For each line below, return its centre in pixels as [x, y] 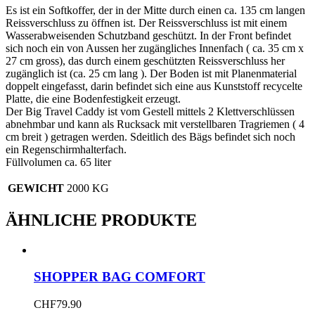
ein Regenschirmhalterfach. [66, 149]
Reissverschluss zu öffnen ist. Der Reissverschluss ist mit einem [146, 22]
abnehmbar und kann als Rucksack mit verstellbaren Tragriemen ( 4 [155, 124]
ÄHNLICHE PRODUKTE [101, 220]
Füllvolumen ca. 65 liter [58, 162]
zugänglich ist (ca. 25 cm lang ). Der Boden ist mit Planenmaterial [151, 73]
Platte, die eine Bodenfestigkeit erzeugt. [93, 98]
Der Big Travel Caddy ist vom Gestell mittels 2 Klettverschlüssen [150, 111]
